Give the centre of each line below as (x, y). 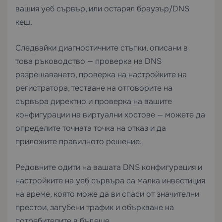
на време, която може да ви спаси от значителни (107, 194)
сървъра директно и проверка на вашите (94, 101)
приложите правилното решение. (79, 141)
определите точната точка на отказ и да (91, 128)
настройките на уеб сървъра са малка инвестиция (110, 181)
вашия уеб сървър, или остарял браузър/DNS (102, 9)
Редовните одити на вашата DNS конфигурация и (109, 167)
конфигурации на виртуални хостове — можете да (110, 115)
